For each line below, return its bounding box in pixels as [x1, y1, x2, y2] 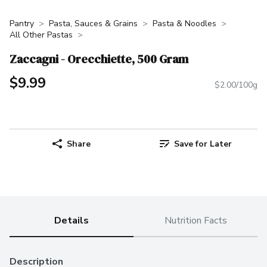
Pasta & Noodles [153, 18, 216, 29]
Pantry [10, 18, 34, 29]
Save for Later [173, 138, 232, 150]
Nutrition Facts [164, 214, 227, 228]
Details [54, 214, 89, 228]
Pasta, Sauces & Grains [49, 18, 138, 29]
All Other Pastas [10, 29, 73, 41]
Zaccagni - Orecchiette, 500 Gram [10, 50, 188, 67]
